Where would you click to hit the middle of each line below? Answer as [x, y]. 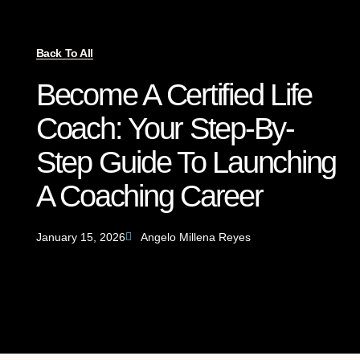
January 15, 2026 [80, 237]
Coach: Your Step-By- [165, 129]
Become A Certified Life [174, 95]
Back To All [64, 53]
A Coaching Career [149, 196]
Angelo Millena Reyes [195, 237]
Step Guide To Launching [186, 163]
